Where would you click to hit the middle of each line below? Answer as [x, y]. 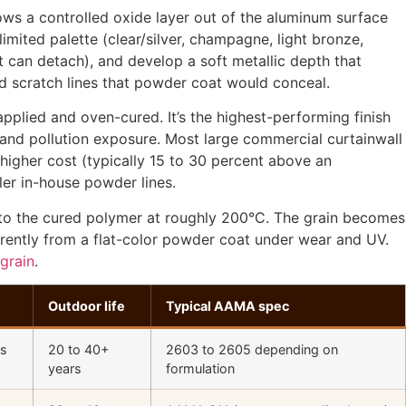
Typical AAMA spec [227, 306]
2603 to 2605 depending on [252, 350]
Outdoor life [87, 306]
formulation [200, 369]
